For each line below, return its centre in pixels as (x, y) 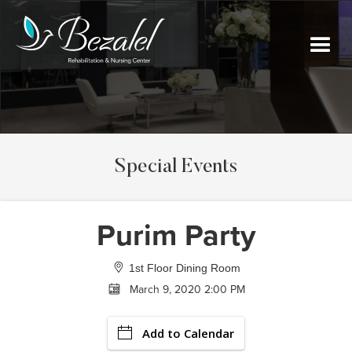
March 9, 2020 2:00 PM (187, 290)
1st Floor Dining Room (185, 268)
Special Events (176, 168)
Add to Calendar (188, 333)
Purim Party (176, 236)
